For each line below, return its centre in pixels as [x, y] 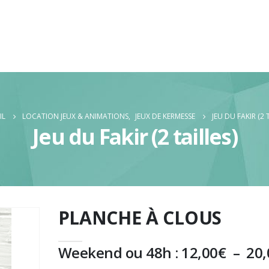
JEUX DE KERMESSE [165, 116]
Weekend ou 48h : [120, 252]
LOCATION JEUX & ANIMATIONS [75, 116]
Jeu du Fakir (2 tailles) [134, 136]
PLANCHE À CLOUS [140, 218]
